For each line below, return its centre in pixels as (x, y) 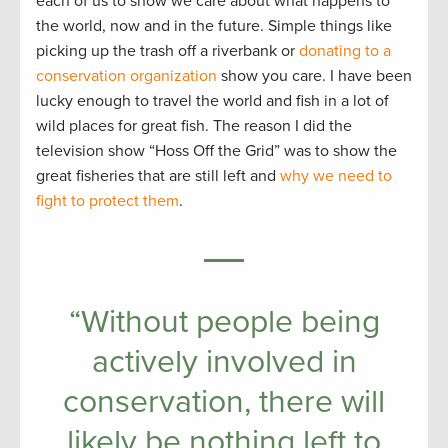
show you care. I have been (316, 75)
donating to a (345, 50)
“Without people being (224, 321)
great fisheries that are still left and (158, 175)
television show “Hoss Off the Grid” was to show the (216, 150)
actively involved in (224, 361)
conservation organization (128, 75)
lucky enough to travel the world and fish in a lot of (212, 100)
